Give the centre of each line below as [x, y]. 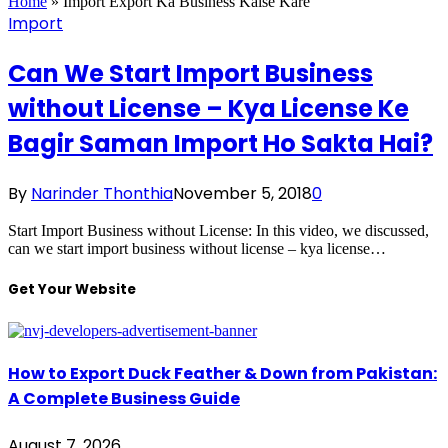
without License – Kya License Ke [208, 108]
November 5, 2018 [242, 193]
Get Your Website [72, 289]
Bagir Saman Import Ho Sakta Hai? [220, 143]
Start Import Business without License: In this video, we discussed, [218, 230]
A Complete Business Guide [124, 399]
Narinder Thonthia [102, 193]
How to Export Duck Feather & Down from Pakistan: [222, 374]
